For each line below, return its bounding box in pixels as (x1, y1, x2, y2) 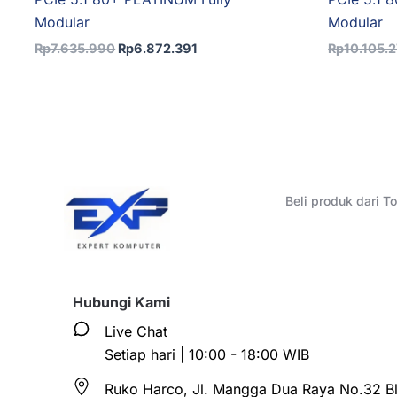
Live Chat (105, 323, 167, 340)
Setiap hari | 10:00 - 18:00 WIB (105, 346, 309, 363)
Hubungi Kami (73, 293, 170, 311)
